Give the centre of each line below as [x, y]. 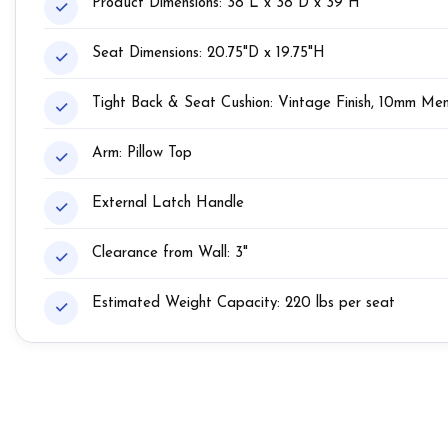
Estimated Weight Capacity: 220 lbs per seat [243, 304]
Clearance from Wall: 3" [170, 254]
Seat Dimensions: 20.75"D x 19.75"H [208, 54]
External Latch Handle [168, 204]
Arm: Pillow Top [142, 154]
